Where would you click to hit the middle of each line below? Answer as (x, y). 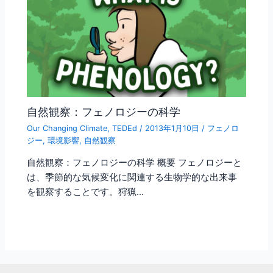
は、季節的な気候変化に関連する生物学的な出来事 (132, 178)
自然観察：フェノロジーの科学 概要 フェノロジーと (135, 163)
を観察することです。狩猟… (86, 192)
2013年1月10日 (174, 128)
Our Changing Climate (67, 128)
